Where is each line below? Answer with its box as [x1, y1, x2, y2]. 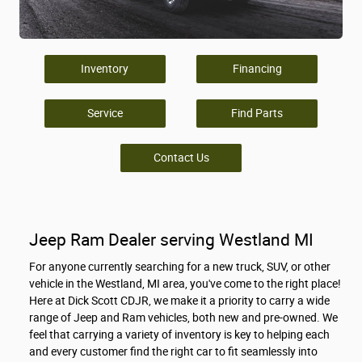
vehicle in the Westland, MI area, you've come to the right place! [29, 277, 341, 291]
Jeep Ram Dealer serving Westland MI [29, 229, 314, 250]
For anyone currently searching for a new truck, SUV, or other [29, 260, 330, 274]
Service [86, 106, 123, 120]
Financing [232, 61, 282, 75]
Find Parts [231, 106, 284, 120]
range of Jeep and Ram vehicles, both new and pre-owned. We [29, 311, 338, 325]
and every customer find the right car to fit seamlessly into [29, 345, 318, 359]
